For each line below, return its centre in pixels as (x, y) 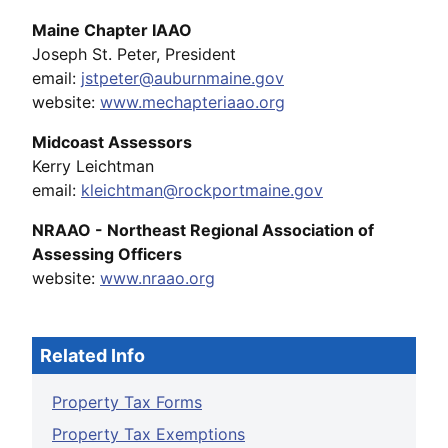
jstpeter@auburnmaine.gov (182, 77)
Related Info (92, 355)
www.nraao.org (157, 277)
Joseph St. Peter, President (134, 53)
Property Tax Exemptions (148, 433)
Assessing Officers (107, 253)
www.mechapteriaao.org (192, 101)
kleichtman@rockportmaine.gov (202, 189)
